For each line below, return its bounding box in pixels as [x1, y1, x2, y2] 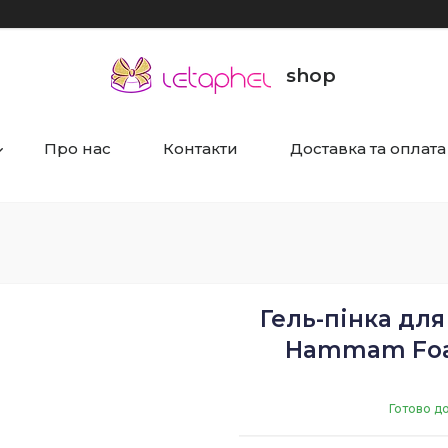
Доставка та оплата [289, 139, 446, 159]
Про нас [43, 139, 111, 159]
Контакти [162, 139, 238, 159]
